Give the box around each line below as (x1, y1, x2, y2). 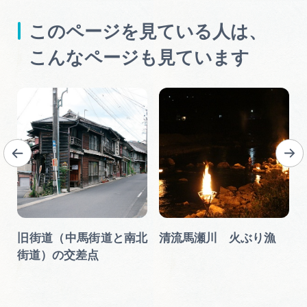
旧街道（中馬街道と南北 (17, 232, 148, 245)
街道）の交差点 (17, 249, 99, 262)
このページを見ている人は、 (29, 21, 267, 41)
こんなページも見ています (29, 47, 250, 67)
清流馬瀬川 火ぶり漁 (159, 232, 276, 245)
